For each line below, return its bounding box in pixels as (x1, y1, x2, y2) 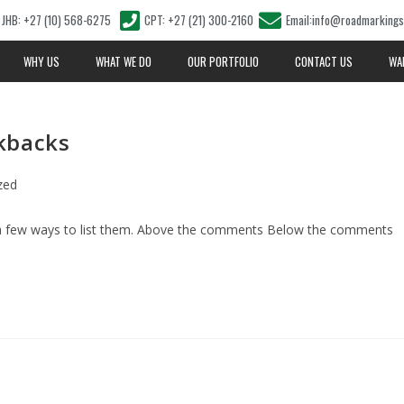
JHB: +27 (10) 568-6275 (2, 11, 112, 29)
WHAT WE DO (95, 52, 151, 70)
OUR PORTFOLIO (187, 52, 259, 70)
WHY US (23, 52, 60, 70)
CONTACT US (294, 52, 353, 70)
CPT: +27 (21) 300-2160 (143, 11, 253, 29)
